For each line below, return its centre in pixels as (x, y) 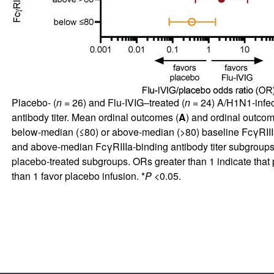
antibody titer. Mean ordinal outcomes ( (95, 117)
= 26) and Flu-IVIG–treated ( (123, 102)
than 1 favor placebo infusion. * (78, 176)
